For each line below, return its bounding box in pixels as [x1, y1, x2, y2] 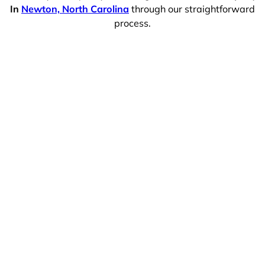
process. [114, 17, 151, 29]
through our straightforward [129, 2, 255, 15]
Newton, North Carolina [21, 2, 129, 15]
